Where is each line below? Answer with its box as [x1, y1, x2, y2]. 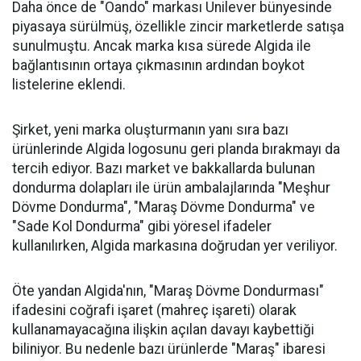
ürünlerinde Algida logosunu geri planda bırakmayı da [12, 141, 340, 157]
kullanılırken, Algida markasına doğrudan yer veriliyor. [12, 238, 338, 254]
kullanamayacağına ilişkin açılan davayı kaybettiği [12, 322, 314, 338]
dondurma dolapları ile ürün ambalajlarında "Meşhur [12, 180, 330, 196]
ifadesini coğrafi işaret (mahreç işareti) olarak [12, 302, 297, 318]
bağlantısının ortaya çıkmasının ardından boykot [12, 57, 305, 73]
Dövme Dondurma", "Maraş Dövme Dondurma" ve [12, 199, 315, 215]
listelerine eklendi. [12, 77, 126, 93]
